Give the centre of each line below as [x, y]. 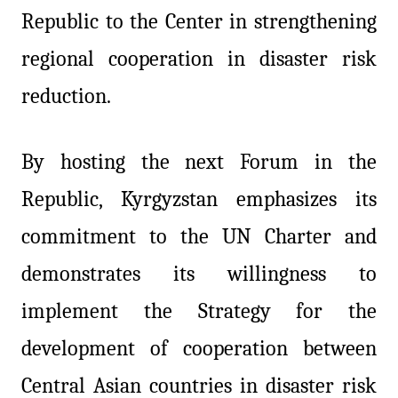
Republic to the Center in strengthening [199, 22]
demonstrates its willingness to [199, 274]
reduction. [66, 96]
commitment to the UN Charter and [199, 237]
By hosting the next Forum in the [199, 162]
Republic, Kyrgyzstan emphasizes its [199, 199]
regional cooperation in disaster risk [199, 59]
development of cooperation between [199, 349]
